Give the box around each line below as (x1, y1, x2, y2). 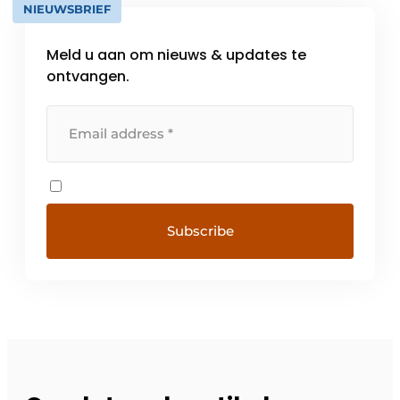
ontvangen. (46, 66, 129, 87)
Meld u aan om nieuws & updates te (46, 45, 306, 66)
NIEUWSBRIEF (23, 2, 111, 17)
